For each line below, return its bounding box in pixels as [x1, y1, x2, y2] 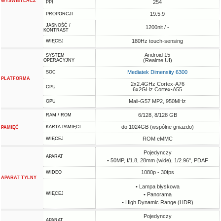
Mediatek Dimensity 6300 [127, 69, 188, 75]
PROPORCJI [46, 11, 74, 16]
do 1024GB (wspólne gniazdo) [121, 124, 194, 130]
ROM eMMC [142, 136, 173, 142]
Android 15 [145, 52, 171, 58]
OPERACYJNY [43, 58, 75, 63]
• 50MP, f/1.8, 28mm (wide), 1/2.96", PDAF [107, 157, 208, 163]
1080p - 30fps [141, 169, 174, 175]
